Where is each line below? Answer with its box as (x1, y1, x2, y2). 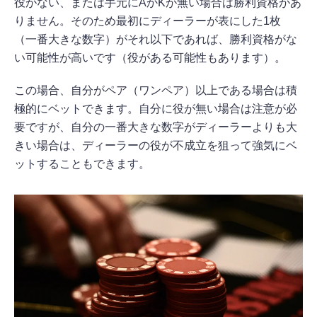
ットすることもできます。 (14, 157, 150, 170)
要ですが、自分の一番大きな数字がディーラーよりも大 (14, 120, 297, 133)
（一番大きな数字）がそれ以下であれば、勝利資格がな (14, 33, 297, 45)
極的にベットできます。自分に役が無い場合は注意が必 (14, 102, 297, 115)
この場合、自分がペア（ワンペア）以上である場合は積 (14, 83, 297, 96)
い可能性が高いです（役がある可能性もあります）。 (14, 51, 286, 64)
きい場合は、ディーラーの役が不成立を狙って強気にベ (14, 139, 297, 151)
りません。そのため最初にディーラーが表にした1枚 (14, 14, 281, 27)
